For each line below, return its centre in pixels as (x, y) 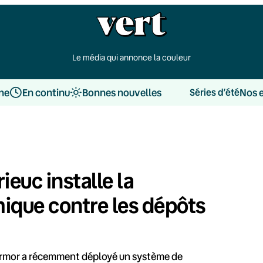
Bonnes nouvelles (122, 92)
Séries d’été (214, 92)
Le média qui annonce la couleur (131, 57)
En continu (46, 92)
